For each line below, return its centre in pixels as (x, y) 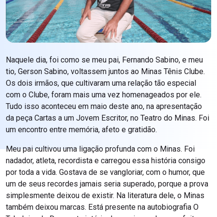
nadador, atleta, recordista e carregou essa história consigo (106, 161)
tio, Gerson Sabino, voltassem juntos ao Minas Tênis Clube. (105, 72)
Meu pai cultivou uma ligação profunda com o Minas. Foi (100, 149)
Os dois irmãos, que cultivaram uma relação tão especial (101, 83)
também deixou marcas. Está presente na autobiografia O (102, 207)
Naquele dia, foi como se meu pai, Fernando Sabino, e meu (104, 60)
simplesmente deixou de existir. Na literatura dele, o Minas (105, 196)
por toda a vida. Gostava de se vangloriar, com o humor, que (105, 172)
